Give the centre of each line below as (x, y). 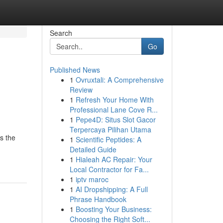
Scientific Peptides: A (108, 139)
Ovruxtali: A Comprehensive (119, 80)
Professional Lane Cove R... (113, 110)
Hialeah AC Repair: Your (114, 159)
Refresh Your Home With (114, 100)
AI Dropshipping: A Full (111, 189)
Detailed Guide (93, 149)
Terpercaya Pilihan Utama (110, 129)
